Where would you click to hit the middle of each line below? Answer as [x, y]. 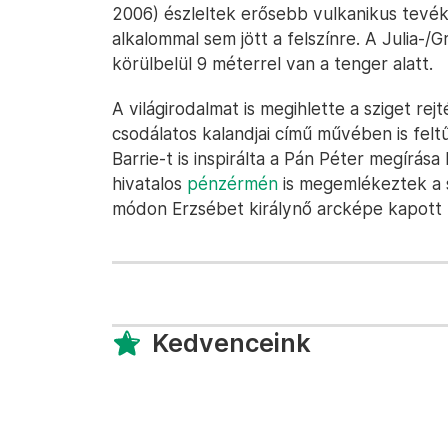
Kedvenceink [231, 343]
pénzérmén [232, 183]
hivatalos [149, 183]
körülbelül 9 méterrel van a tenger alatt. [272, 63]
